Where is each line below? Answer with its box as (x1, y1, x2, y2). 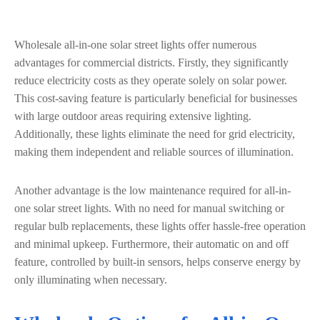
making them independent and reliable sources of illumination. (14, 146, 294, 158)
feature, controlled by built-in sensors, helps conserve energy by (14, 256, 301, 268)
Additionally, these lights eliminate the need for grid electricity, (14, 128, 295, 140)
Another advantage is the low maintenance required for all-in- (14, 184, 291, 196)
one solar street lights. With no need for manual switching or (14, 202, 284, 214)
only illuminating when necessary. (14, 274, 167, 286)
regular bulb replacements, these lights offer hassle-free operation (14, 220, 306, 232)
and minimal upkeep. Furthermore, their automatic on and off (14, 238, 289, 250)
